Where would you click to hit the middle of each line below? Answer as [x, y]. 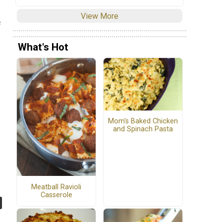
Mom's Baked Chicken [143, 121]
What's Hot [43, 47]
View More [100, 16]
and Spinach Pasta [143, 129]
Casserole [56, 195]
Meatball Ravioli [56, 187]
